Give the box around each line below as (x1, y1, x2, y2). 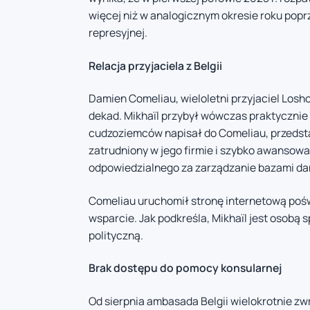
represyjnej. (89, 25, 147, 41)
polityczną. (89, 227, 143, 243)
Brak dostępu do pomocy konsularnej (89, 260, 282, 276)
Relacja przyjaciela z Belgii (89, 57, 222, 73)
